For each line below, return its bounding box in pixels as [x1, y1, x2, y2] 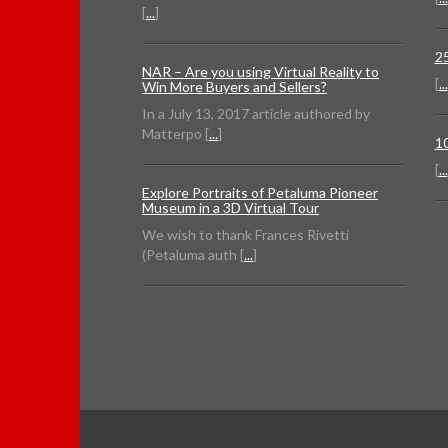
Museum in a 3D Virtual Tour [142, 199, 319, 217]
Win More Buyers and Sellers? [142, 78, 327, 96]
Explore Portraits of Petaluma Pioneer [142, 184, 378, 202]
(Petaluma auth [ [142, 246, 244, 264]
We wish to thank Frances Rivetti [142, 226, 349, 244]
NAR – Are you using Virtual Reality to [142, 63, 379, 81]
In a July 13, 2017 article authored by [142, 105, 370, 123]
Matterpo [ [142, 125, 209, 143]
